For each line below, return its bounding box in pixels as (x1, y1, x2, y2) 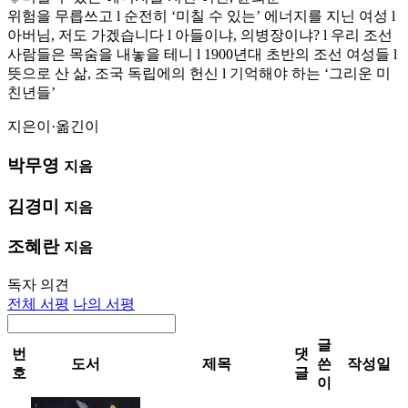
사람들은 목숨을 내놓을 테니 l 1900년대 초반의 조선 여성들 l (7, 46, 397, 63)
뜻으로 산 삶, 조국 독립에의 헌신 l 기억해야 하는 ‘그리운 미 (7, 66, 391, 82)
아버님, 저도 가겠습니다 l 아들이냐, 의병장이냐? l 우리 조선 (7, 27, 393, 44)
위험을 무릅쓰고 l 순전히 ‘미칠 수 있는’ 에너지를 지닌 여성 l (7, 8, 395, 25)
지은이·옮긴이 (7, 118, 99, 135)
